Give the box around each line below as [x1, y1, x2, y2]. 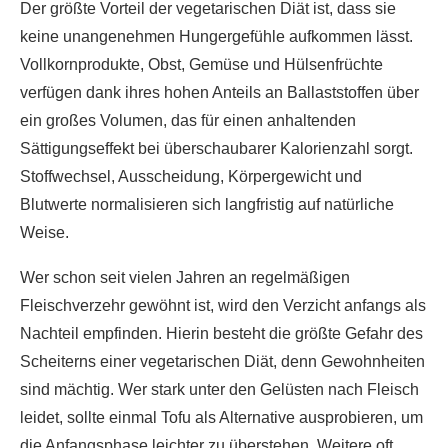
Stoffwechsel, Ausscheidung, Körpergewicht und [20, 168, 362, 185]
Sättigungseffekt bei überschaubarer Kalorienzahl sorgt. [20, 140, 413, 157]
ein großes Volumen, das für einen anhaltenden [20, 112, 356, 129]
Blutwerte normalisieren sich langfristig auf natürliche [20, 196, 394, 213]
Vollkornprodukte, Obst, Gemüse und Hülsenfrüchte [20, 56, 383, 73]
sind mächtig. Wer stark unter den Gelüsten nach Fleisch [20, 381, 419, 398]
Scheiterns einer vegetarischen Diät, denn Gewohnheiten [20, 353, 425, 370]
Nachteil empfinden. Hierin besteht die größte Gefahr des [20, 325, 423, 342]
